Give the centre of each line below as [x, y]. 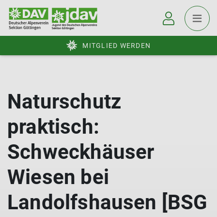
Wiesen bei [58, 177]
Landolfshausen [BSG [108, 202]
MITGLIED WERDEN [116, 46]
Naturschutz [64, 101]
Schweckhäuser [81, 152]
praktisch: [53, 127]
